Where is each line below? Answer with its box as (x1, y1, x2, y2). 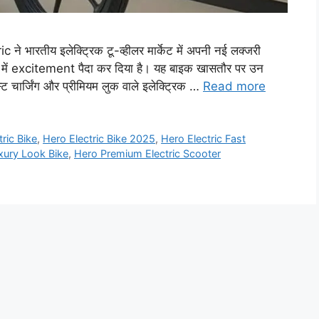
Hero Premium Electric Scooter (74, 147, 221, 160)
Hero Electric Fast (161, 132, 246, 145)
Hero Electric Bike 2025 (43, 132, 156, 145)
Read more (203, 79, 266, 94)
